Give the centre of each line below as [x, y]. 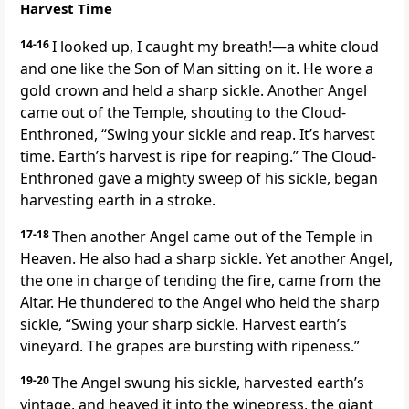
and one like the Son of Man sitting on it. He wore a [197, 69]
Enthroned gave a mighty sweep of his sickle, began [199, 178]
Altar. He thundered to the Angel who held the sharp [200, 303]
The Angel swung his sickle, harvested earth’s [208, 383]
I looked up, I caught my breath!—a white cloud [215, 47]
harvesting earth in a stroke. [118, 200]
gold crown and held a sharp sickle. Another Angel [194, 91]
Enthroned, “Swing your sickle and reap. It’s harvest [198, 135]
